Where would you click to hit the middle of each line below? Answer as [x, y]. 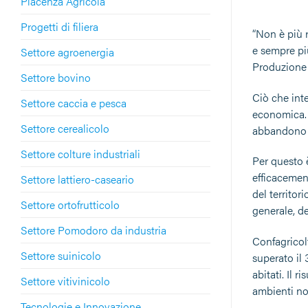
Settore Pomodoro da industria [93, 230]
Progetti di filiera [59, 26]
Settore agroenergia [67, 52]
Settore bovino [56, 77]
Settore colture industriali [80, 153]
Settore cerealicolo [65, 128]
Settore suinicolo [61, 255]
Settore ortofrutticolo [70, 204]
